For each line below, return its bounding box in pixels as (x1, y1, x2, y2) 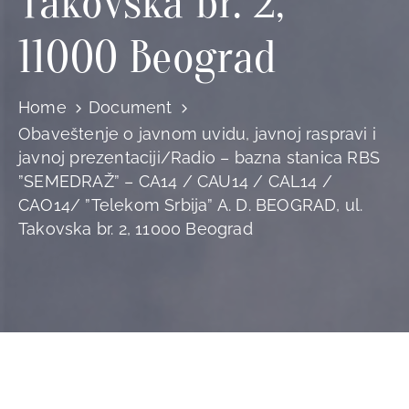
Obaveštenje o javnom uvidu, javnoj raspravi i (18, 124, 377, 143)
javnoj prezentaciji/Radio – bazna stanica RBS (18, 148, 381, 167)
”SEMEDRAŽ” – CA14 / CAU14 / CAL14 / (18, 172, 332, 191)
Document (89, 98, 173, 117)
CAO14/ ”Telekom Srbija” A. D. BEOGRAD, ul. (18, 195, 363, 215)
